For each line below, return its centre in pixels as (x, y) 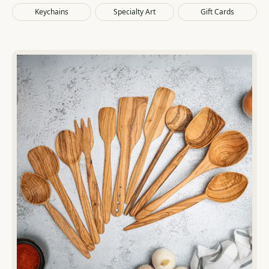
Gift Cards (217, 12)
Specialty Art (134, 12)
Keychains (52, 12)
